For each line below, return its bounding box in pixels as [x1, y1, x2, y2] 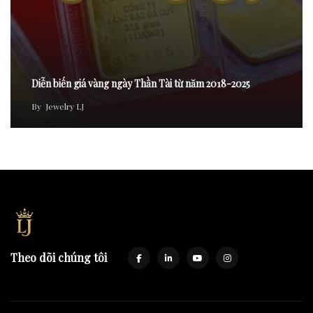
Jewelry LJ [45, 101, 84, 112]
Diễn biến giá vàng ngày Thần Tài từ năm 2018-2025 [31, 77, 250, 90]
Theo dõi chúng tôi [10, 250, 107, 265]
